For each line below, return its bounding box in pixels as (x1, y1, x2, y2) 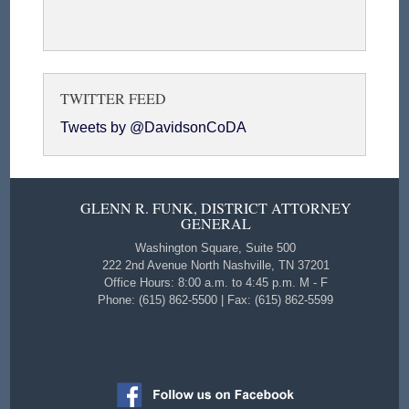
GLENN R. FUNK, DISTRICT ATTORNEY (79, 197, 351, 217)
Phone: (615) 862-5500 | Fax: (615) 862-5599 (98, 292, 333, 307)
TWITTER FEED (60, 88, 167, 108)
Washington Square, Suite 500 (135, 240, 296, 255)
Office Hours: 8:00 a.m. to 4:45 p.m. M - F (103, 275, 328, 289)
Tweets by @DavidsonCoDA (60, 119, 247, 135)
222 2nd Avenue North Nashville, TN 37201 (101, 257, 330, 272)
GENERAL (180, 213, 251, 233)
